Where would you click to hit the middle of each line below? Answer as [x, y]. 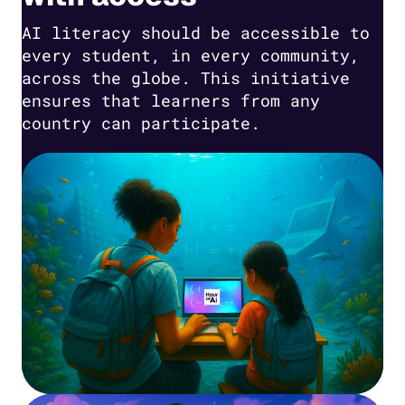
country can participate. [141, 122]
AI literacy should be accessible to [196, 32]
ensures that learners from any [171, 100]
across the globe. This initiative [186, 77]
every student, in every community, [191, 55]
